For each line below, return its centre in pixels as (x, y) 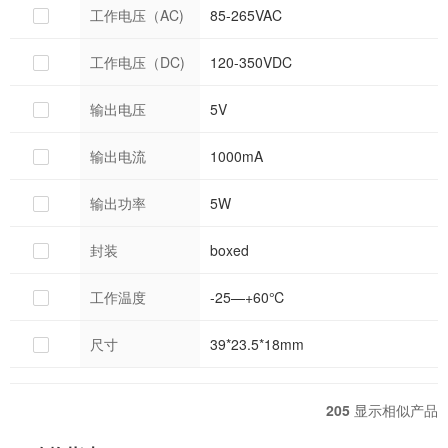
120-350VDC (251, 61)
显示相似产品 (396, 409)
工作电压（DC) (137, 61)
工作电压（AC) (137, 14)
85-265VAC (246, 14)
